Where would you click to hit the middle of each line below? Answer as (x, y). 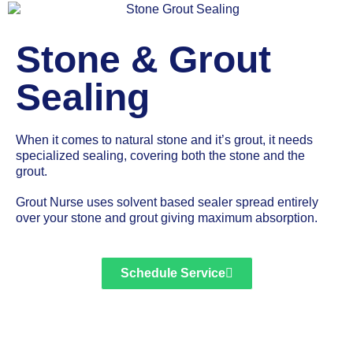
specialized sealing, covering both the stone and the (160, 155)
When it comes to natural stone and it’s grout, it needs (164, 139)
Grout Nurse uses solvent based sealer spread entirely (167, 203)
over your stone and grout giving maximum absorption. (168, 218)
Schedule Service (173, 273)
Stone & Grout (143, 59)
